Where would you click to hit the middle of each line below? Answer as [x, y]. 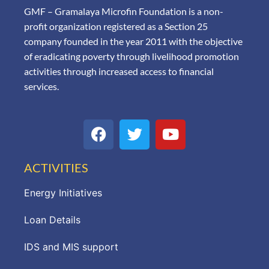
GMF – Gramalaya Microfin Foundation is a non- [124, 11]
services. [41, 86]
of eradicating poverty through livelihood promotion [131, 56]
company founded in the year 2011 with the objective [133, 41]
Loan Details [52, 219]
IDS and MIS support [71, 246]
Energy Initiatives [63, 192]
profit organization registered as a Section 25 [116, 26]
